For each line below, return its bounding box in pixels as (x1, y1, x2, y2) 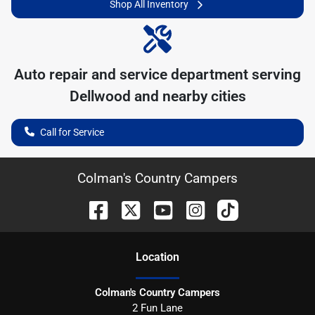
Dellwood (69, 87, 131, 105)
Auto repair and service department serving (14, 65, 301, 83)
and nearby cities (130, 87, 246, 105)
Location (136, 250, 179, 264)
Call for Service (40, 126, 104, 138)
